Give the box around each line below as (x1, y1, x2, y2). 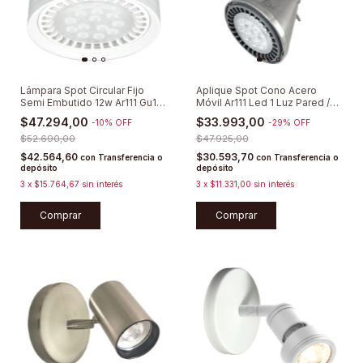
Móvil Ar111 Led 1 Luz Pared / (195, 96, 330, 109)
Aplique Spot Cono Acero (195, 84, 317, 97)
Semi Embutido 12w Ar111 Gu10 (20, 96, 163, 109)
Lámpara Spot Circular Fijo (20, 84, 144, 97)
